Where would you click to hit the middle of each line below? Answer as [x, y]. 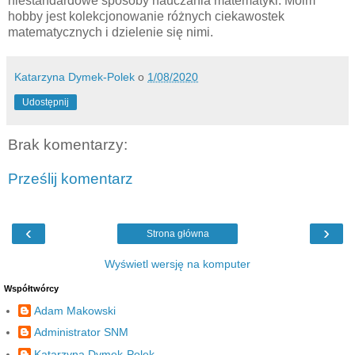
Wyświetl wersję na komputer [177, 263]
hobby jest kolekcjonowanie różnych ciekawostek [146, 16]
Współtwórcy [31, 288]
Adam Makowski [75, 311]
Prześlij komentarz [71, 179]
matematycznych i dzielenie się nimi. [111, 32]
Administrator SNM [81, 332]
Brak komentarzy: [68, 144]
